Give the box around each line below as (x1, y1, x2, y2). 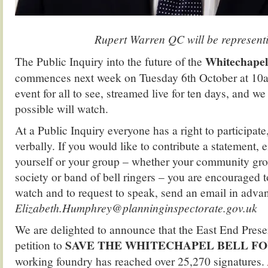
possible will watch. (15, 100, 108, 116)
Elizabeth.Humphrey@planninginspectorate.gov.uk (15, 200, 257, 215)
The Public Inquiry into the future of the (15, 53, 205, 69)
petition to (15, 237, 62, 252)
